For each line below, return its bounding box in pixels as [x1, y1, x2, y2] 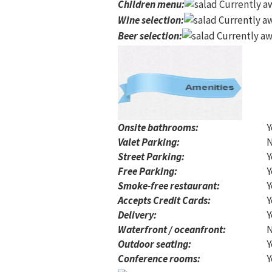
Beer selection [118, 29, 179, 42]
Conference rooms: [118, 252, 200, 265]
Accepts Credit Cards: [118, 194, 211, 207]
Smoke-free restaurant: [118, 179, 220, 192]
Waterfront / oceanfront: [118, 223, 226, 236]
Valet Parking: [118, 135, 180, 149]
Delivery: [118, 208, 157, 222]
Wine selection [118, 13, 181, 27]
